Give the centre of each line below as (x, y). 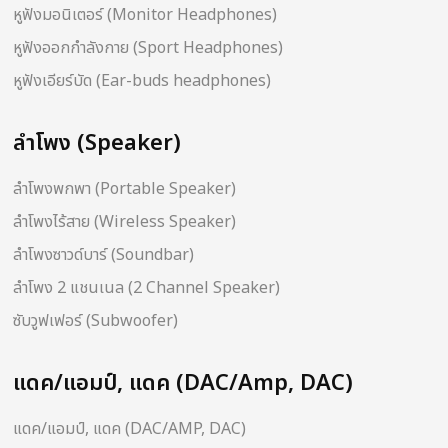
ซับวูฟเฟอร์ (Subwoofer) (95, 321)
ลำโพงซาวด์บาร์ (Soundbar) (103, 255)
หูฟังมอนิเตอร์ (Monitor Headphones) (145, 15)
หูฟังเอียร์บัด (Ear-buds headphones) (142, 81)
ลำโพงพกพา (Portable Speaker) (124, 189)
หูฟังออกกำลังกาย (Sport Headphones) (148, 48)
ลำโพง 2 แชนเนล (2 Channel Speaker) (146, 288)
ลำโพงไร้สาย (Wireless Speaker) (124, 222)
